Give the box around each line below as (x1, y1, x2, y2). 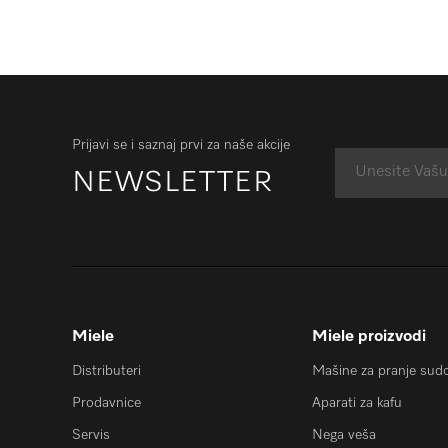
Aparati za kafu (312, 395, 402, 410)
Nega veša (312, 427, 376, 442)
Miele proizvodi (312, 328, 426, 345)
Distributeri (72, 363, 141, 378)
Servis (72, 427, 110, 442)
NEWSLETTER (72, 167, 272, 198)
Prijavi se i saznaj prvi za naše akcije (72, 137, 290, 152)
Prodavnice (72, 395, 141, 410)
